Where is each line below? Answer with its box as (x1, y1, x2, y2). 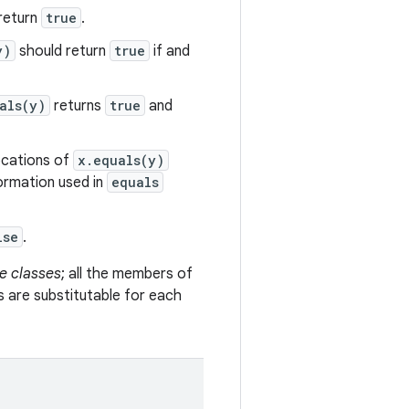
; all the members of (61, 265, 193, 283)
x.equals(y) (78, 152, 164, 169)
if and (150, 42, 190, 60)
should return (16, 42, 110, 60)
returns (50, 97, 105, 115)
